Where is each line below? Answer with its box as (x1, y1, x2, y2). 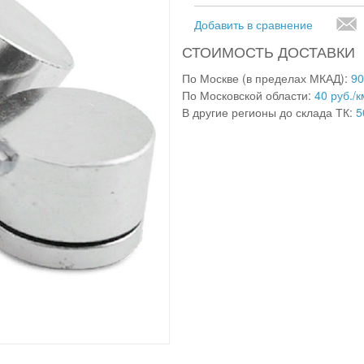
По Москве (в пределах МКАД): (182, 70, 351, 86)
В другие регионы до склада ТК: (182, 104, 356, 120)
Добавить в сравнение (194, 16, 313, 32)
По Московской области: (182, 87, 314, 103)
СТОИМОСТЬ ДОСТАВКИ (182, 41, 355, 62)
